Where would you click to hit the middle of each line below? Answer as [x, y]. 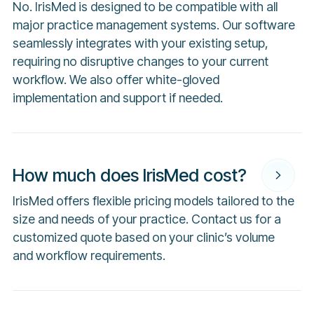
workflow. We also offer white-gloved [116, 80]
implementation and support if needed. [117, 98]
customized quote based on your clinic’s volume [143, 238]
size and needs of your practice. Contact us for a [146, 219]
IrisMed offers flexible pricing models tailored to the [153, 201]
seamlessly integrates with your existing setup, [140, 43]
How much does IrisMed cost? [129, 175]
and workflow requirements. [89, 256]
